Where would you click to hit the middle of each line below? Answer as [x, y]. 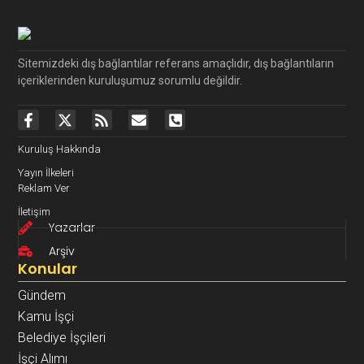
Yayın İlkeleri [46, 172]
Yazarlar [71, 227]
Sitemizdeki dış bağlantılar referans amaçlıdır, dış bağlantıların [176, 63]
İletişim [35, 211]
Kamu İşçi [46, 316]
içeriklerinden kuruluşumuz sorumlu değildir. [130, 80]
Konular [48, 268]
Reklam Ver [44, 188]
